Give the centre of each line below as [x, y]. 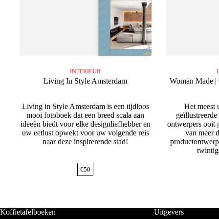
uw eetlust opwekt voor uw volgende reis [85, 132]
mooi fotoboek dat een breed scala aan [86, 115]
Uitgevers [169, 212]
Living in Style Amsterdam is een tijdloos [85, 106]
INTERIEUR [86, 71]
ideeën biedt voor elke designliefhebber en [85, 124]
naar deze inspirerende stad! [86, 141]
